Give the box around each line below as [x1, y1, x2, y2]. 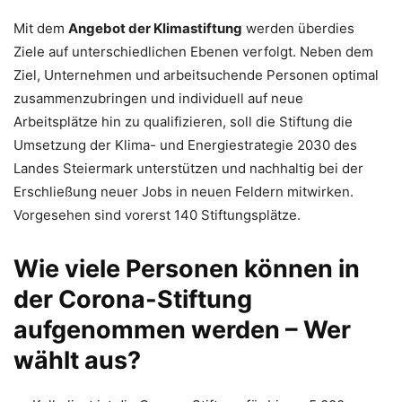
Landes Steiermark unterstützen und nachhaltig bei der [13, 159, 363, 177]
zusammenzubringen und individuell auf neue [13, 89, 303, 107]
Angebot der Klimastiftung [68, 19, 242, 37]
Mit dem [13, 19, 68, 37]
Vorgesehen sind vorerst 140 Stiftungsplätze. [13, 205, 301, 223]
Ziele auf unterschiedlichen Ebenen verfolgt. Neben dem [13, 42, 373, 60]
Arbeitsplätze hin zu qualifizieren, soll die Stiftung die [13, 112, 353, 130]
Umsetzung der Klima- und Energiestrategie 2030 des [13, 135, 357, 153]
